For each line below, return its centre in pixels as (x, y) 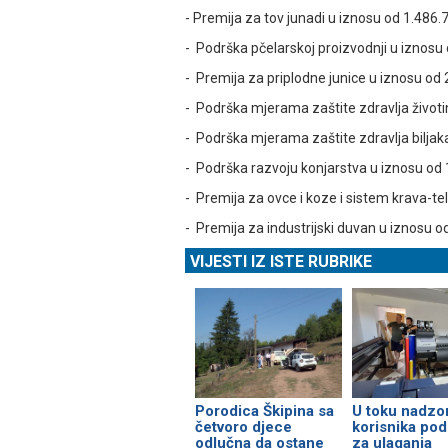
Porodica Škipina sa (264, 411)
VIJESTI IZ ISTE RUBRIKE (281, 262)
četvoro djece (243, 427)
